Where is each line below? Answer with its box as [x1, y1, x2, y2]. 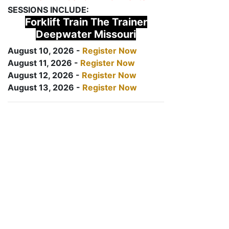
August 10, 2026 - [8, 45, 82, 56]
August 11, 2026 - [8, 58, 80, 68]
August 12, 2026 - [8, 70, 82, 80]
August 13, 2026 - [8, 82, 82, 93]
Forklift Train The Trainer [25, 16, 147, 28]
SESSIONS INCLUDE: [8, 5, 89, 15]
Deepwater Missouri [36, 28, 136, 40]
